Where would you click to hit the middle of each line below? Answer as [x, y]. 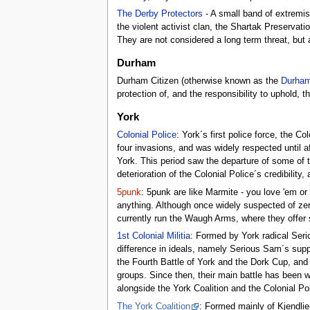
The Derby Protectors [159, 13]
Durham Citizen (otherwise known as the [199, 81]
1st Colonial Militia [153, 236]
